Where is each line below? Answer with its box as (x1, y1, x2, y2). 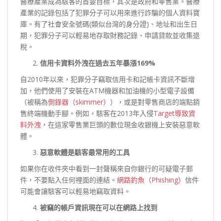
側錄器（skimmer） (48, 97, 110, 107)
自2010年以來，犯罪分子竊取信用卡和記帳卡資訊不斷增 (20, 74, 195, 84)
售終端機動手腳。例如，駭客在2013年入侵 (20, 108, 153, 118)
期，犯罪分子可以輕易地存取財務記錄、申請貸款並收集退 (20, 30, 200, 40)
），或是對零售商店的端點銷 (110, 97, 200, 107)
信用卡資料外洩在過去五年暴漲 (40, 58, 137, 68)
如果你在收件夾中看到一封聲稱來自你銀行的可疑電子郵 (20, 163, 193, 173)
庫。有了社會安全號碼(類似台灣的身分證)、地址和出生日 (20, 19, 197, 29)
